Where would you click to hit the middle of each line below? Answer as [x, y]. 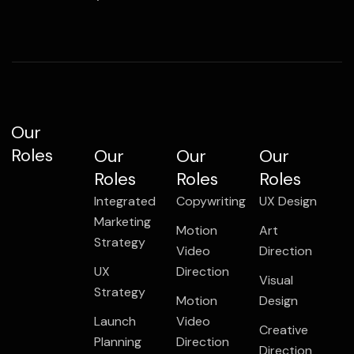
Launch [115, 321]
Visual [276, 280]
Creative [283, 330]
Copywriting [211, 201]
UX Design [288, 201]
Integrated [124, 201]
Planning [117, 341]
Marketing [122, 221]
